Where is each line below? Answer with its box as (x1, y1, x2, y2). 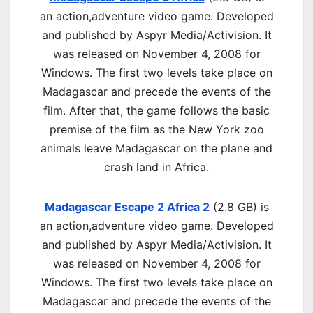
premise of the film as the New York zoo (49, 122, 264, 137)
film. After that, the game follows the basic (43, 103, 270, 118)
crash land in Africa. (104, 160, 209, 175)
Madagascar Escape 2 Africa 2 (44, 200, 210, 214)
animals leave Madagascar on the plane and (41, 141, 272, 156)
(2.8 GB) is (209, 200, 269, 214)
